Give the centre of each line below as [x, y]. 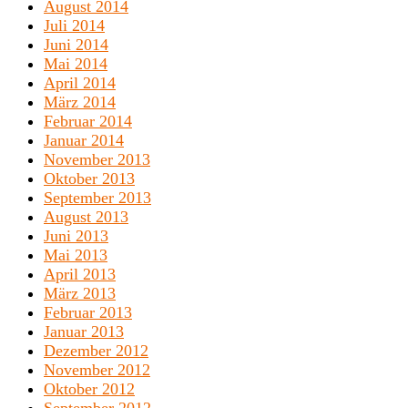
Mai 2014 [76, 64]
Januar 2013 [84, 332]
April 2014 [80, 83]
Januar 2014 [84, 141]
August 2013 [86, 217]
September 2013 [97, 198]
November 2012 [97, 370]
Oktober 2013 [89, 179]
